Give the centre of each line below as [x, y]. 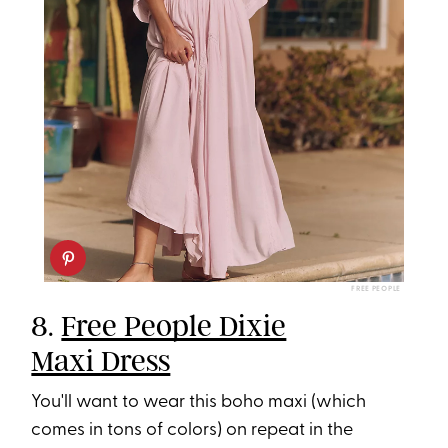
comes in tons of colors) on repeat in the [192, 430]
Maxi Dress [101, 360]
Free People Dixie [174, 325]
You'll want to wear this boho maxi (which [199, 402]
